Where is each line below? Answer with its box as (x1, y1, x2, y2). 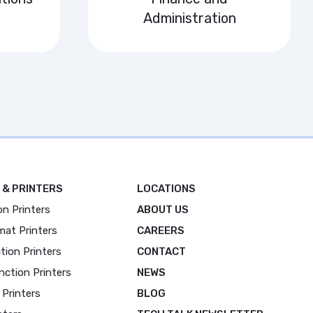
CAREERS (137, 224, 184, 237)
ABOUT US (137, 203, 189, 216)
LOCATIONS (137, 182, 196, 195)
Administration (143, 10, 236, 27)
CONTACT (137, 245, 186, 258)
